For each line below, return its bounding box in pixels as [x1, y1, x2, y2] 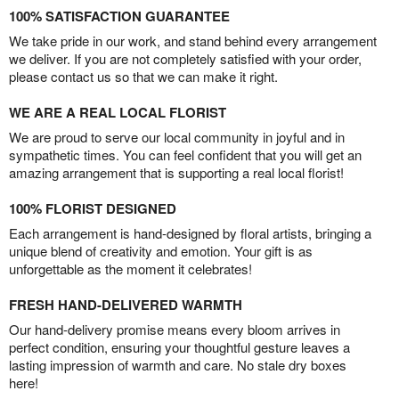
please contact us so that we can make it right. [9, 67, 278, 85]
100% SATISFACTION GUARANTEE [9, 6, 230, 26]
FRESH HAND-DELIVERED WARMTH [9, 295, 242, 314]
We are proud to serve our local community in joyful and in [9, 127, 345, 146]
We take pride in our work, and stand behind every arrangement [9, 31, 377, 50]
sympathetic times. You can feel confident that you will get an [9, 145, 362, 164]
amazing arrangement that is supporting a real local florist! [9, 163, 344, 182]
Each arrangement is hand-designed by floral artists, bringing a [9, 224, 371, 242]
